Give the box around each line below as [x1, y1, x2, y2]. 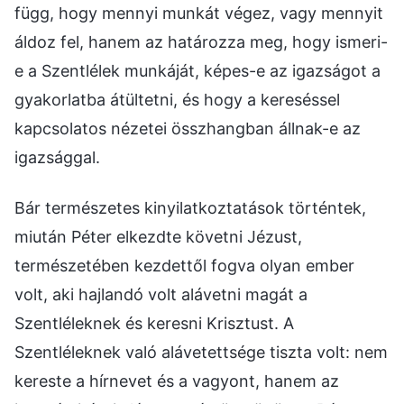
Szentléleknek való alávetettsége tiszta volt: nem [14, 342, 388, 362]
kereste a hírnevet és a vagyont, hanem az [14, 371, 339, 390]
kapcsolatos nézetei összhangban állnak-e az [14, 118, 361, 138]
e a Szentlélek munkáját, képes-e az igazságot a [14, 60, 381, 80]
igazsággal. [14, 147, 100, 167]
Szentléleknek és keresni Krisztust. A [14, 313, 294, 333]
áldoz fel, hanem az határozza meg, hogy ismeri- [14, 32, 388, 51]
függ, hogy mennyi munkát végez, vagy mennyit [14, 3, 383, 23]
